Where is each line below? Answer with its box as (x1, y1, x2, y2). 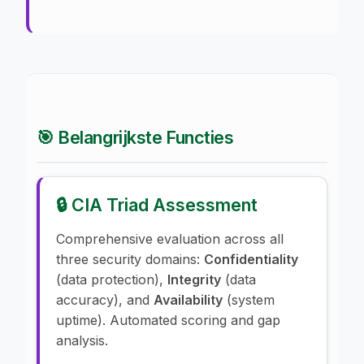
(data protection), (56, 271, 167, 288)
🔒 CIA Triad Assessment (56, 193, 258, 215)
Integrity (167, 271, 221, 288)
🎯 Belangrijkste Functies (37, 126, 234, 148)
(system (223, 291, 275, 308)
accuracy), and (56, 291, 154, 308)
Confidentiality (204, 250, 298, 267)
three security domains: (56, 250, 204, 267)
